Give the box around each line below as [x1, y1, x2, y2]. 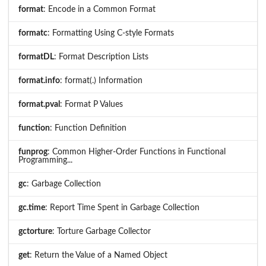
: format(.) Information [60, 76, 142, 85]
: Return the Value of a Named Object [30, 251, 167, 259]
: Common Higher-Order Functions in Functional [47, 147, 226, 156]
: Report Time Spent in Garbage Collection [45, 203, 199, 212]
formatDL [18, 52, 54, 61]
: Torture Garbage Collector [52, 227, 151, 236]
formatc [18, 28, 47, 37]
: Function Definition [50, 123, 126, 132]
